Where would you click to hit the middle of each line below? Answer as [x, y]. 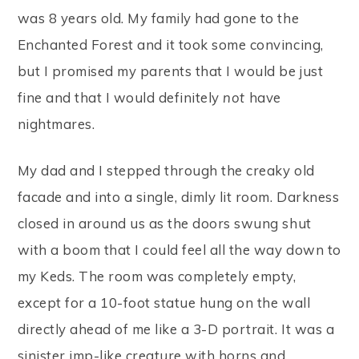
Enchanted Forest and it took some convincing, [170, 44]
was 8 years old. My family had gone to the [158, 18]
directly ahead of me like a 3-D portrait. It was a [176, 329]
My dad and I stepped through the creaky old [166, 170]
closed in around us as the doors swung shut [164, 223]
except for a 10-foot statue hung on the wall [164, 302]
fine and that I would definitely [120, 97]
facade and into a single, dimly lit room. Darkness [178, 196]
